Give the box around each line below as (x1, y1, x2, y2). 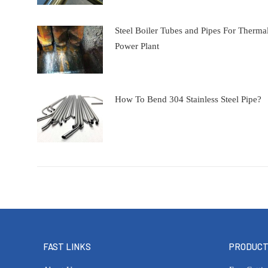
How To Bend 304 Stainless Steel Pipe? (115, 94, 261, 104)
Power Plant (115, 41, 159, 51)
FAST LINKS (43, 240, 91, 252)
